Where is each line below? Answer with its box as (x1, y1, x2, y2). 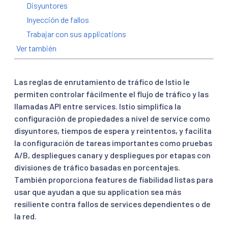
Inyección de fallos (26, 14, 89, 24)
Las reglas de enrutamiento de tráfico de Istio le (14, 76, 190, 87)
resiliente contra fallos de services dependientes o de (14, 198, 211, 209)
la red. (14, 211, 37, 221)
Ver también (16, 43, 56, 53)
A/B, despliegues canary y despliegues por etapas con (14, 150, 211, 160)
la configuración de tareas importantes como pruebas (14, 137, 212, 148)
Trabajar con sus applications (26, 28, 126, 39)
